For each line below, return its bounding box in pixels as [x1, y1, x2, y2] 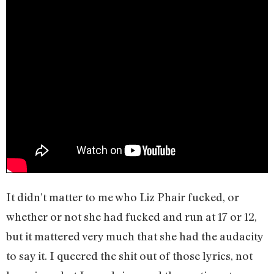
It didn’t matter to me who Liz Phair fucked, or [6, 190, 239, 204]
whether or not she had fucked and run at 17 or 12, [6, 209, 257, 223]
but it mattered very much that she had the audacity [6, 229, 263, 243]
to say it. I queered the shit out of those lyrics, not [6, 248, 253, 262]
